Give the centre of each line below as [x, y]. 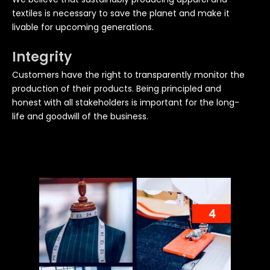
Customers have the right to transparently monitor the [128, 74]
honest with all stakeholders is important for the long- [126, 102]
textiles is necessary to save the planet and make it [121, 13]
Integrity [42, 57]
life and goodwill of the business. [80, 116]
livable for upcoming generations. [83, 27]
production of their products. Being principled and [117, 88]
